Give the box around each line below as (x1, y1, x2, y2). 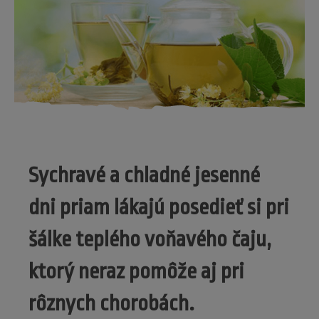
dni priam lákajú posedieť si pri (28, 196, 289, 220)
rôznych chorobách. (28, 292, 194, 316)
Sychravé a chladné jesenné (28, 164, 260, 188)
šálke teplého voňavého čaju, (28, 228, 271, 252)
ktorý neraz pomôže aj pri (28, 260, 244, 284)
